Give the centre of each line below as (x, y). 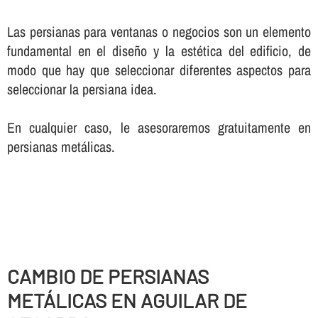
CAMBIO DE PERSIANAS (108, 276)
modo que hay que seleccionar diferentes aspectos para (159, 70)
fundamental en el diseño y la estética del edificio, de (159, 51)
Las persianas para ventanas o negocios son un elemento (159, 32)
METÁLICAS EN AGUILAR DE (127, 301)
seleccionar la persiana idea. (82, 89)
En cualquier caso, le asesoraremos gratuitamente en (159, 128)
